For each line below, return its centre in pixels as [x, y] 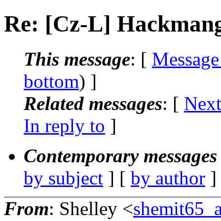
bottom [51, 81]
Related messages [93, 103]
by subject [63, 178]
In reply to [64, 125]
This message [77, 59]
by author [168, 178]
